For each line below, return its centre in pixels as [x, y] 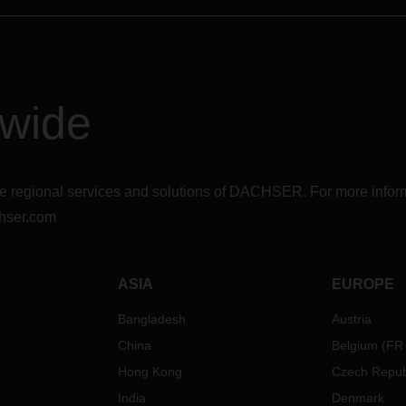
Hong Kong [150, 372]
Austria [351, 319]
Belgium [354, 345]
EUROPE [362, 284]
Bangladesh [152, 319]
